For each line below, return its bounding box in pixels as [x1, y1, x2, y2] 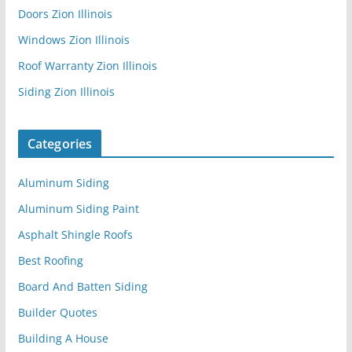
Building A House [17, 331, 108, 346]
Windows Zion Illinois [17, 32, 130, 48]
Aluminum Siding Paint [17, 201, 139, 217]
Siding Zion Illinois [17, 84, 115, 100]
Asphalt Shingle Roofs [17, 227, 133, 243]
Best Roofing [17, 253, 83, 269]
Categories [27, 135, 93, 153]
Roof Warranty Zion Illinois [17, 58, 157, 74]
